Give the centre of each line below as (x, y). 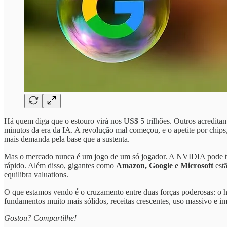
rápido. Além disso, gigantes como (60, 165)
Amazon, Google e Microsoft (166, 165)
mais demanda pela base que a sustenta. (67, 139)
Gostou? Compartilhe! (40, 218)
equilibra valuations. (36, 174)
